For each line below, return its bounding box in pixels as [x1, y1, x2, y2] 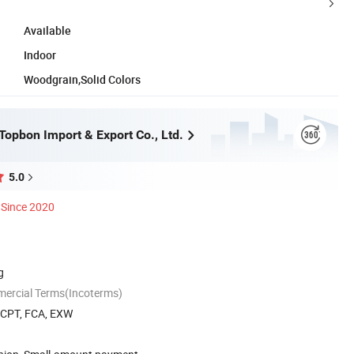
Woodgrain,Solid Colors [24, 71, 141, 87]
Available [24, 22, 71, 38]
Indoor [24, 47, 56, 62]
